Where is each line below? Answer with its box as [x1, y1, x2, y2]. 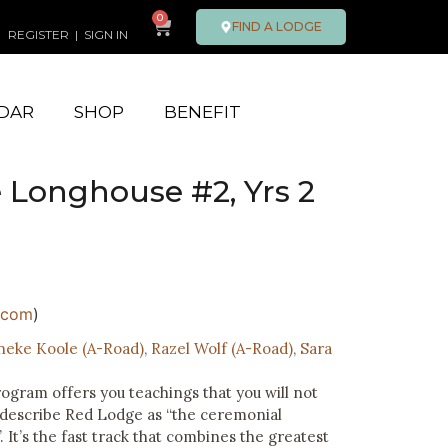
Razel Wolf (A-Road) [151, 338, 293, 358]
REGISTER [8, 26, 69, 42]
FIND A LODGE [232, 19, 322, 34]
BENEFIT [163, 102, 241, 122]
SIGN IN [84, 26, 128, 42]
